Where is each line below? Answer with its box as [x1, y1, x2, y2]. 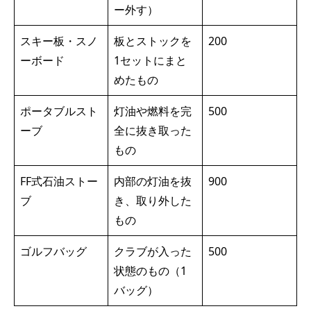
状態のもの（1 [114, 262, 187, 278]
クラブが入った [114, 243, 192, 259]
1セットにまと [114, 52, 187, 68]
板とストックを [114, 33, 192, 49]
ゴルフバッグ [20, 243, 87, 259]
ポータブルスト [20, 103, 98, 119]
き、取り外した [114, 192, 192, 208]
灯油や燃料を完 [114, 103, 192, 119]
